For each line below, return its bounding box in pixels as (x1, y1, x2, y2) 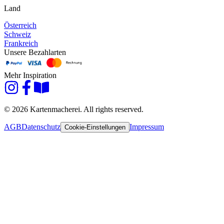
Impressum (129, 122, 164, 131)
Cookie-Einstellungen (64, 123, 125, 131)
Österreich (4, 21, 36, 30)
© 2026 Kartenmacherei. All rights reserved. (4, 105, 143, 114)
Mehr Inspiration (4, 71, 56, 80)
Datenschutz (21, 122, 60, 131)
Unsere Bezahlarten (4, 48, 66, 57)
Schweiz (4, 30, 31, 39)
